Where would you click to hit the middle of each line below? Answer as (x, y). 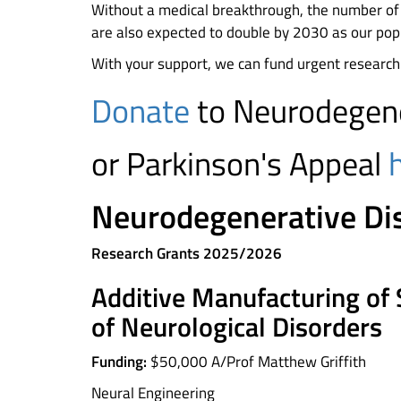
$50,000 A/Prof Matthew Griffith (256, 362)
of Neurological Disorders (237, 327)
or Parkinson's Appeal (240, 163)
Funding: (119, 362)
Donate (141, 111)
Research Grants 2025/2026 (187, 253)
